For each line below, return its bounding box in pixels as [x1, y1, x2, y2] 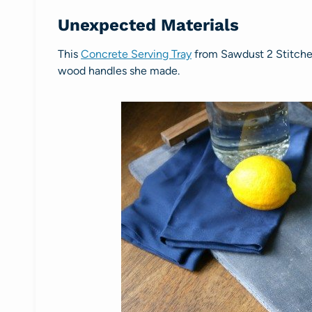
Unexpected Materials [58, 15, 239, 35]
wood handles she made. [58, 63, 180, 77]
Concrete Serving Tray [81, 47, 192, 61]
